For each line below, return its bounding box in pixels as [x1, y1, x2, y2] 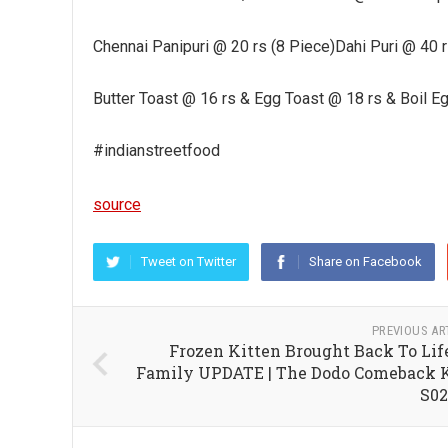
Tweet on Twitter [141, 254, 236, 269]
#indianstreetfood [93, 141, 220, 160]
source [93, 195, 141, 214]
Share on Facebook [309, 254, 422, 269]
